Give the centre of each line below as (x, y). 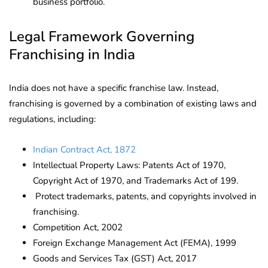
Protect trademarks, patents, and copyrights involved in (145, 196)
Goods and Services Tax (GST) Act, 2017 (115, 258)
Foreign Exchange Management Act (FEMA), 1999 (135, 243)
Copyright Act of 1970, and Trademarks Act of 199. (135, 180)
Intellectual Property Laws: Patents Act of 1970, (129, 165)
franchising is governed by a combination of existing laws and (133, 103)
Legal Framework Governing (102, 36)
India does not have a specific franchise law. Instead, (114, 88)
